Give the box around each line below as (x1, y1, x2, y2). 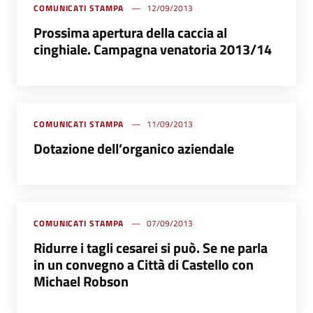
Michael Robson (34, 270, 129, 292)
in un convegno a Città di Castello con (34, 254, 254, 275)
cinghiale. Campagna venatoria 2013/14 (34, 38, 272, 60)
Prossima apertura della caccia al (34, 22, 227, 43)
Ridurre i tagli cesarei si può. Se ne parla (34, 237, 268, 259)
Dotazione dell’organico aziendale (34, 138, 234, 159)
